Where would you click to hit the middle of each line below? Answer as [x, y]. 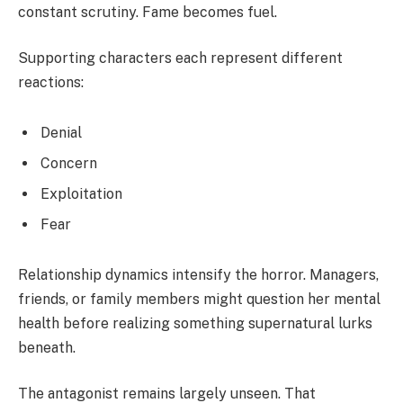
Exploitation [81, 193]
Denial [61, 132]
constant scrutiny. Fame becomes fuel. [148, 12]
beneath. [47, 347]
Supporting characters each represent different [180, 58]
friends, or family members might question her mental [199, 299]
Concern [69, 163]
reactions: [51, 83]
